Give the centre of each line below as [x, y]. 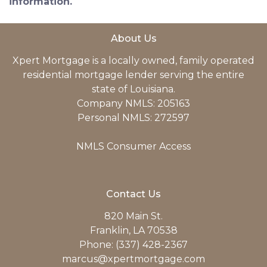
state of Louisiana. [133, 89]
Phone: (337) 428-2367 [133, 244]
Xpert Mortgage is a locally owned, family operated [133, 60]
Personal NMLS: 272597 [133, 117]
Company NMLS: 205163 [133, 103]
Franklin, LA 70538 [133, 230]
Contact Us [133, 194]
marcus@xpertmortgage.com [133, 259]
